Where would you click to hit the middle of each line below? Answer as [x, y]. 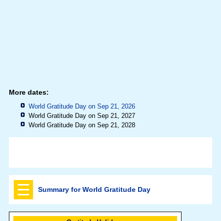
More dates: [29, 92]
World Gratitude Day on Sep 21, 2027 [82, 116]
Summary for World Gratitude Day [94, 190]
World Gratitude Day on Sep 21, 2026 [82, 107]
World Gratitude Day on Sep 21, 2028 [82, 125]
